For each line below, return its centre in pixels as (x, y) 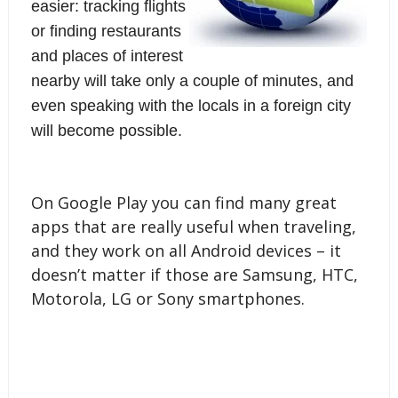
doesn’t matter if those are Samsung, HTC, (194, 274)
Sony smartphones (229, 298)
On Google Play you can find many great (183, 202)
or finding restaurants (106, 31)
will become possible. (106, 130)
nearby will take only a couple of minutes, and (192, 80)
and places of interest (107, 56)
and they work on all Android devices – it (186, 250)
